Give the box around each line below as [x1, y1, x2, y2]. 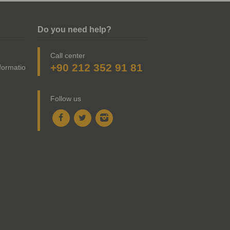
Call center [50, 51, 85, 60]
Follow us [50, 94, 81, 103]
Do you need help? [37, 25, 111, 34]
